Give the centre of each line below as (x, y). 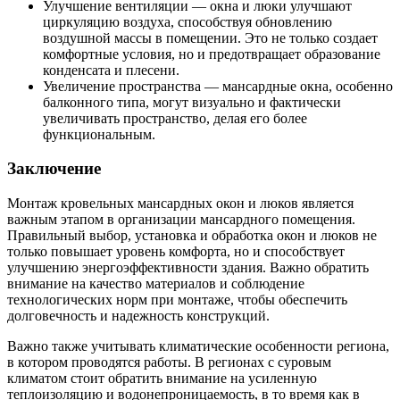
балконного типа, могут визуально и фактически (192, 102)
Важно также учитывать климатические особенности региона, (198, 346)
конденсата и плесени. (111, 70)
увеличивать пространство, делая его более (175, 118)
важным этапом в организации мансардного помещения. (181, 220)
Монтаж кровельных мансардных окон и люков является (180, 204)
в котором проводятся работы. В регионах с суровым (169, 362)
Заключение (54, 169)
